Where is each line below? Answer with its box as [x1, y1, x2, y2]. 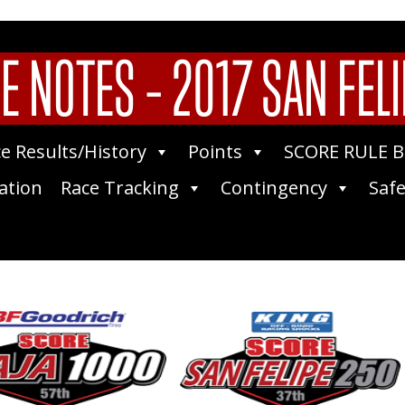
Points [187, 139, 242, 165]
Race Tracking [60, 175, 179, 201]
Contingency [220, 175, 327, 201]
